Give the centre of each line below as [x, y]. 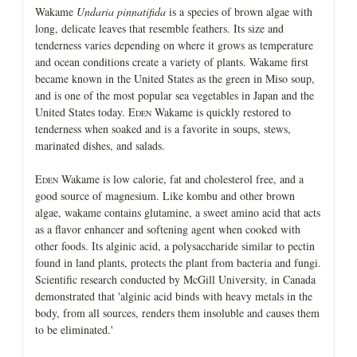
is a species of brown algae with [239, 11]
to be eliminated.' [74, 329]
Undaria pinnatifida [121, 11]
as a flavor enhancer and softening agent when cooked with [168, 229]
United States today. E [85, 112]
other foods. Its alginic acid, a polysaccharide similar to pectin [175, 245]
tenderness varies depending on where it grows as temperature [174, 45]
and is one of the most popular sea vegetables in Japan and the [175, 95]
